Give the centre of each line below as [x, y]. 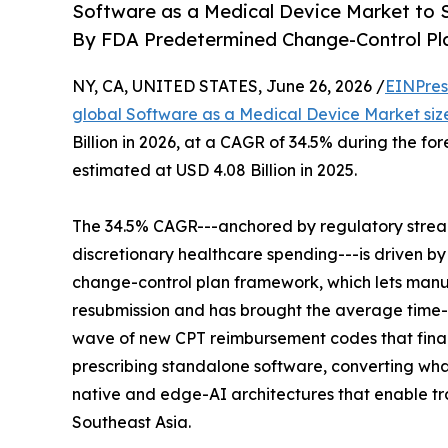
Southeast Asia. [131, 422]
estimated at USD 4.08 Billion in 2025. [214, 170]
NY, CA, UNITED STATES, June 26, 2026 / [228, 86]
